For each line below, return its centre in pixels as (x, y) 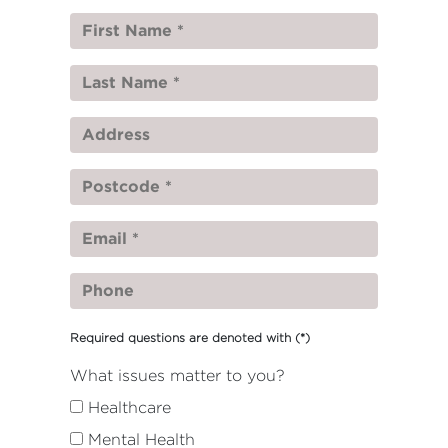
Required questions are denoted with (182, 337)
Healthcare (129, 407)
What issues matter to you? (177, 375)
